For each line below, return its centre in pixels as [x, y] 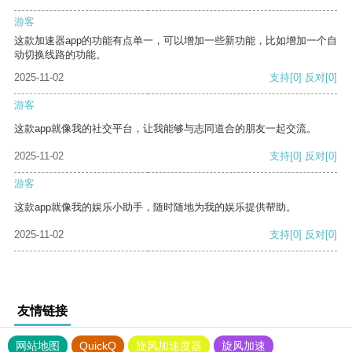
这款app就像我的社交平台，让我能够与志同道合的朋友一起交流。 [165, 129]
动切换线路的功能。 [60, 55]
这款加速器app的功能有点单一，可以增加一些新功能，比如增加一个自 [176, 41]
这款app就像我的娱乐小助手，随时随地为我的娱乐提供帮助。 [155, 207]
